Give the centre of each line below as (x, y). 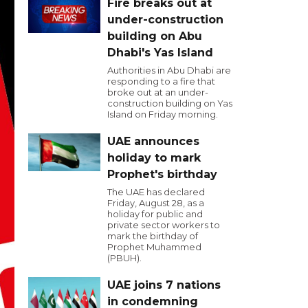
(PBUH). (124, 258)
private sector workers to (164, 225)
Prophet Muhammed (154, 247)
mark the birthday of (153, 236)
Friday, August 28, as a (156, 203)
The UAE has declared (156, 192)
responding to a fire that (161, 81)
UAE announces (153, 141)
